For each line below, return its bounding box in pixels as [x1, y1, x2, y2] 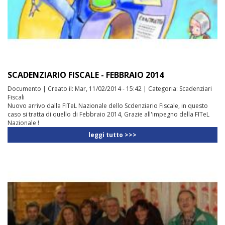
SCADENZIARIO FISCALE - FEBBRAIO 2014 [8, 69, 164, 80]
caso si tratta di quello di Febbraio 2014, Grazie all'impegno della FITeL [8, 109, 209, 119]
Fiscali [8, 92, 25, 101]
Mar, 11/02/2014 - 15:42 [75, 84, 142, 93]
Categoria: [148, 84, 179, 93]
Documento [8, 84, 41, 93]
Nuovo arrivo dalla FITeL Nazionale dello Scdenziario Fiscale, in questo [8, 101, 208, 110]
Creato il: [48, 84, 75, 93]
